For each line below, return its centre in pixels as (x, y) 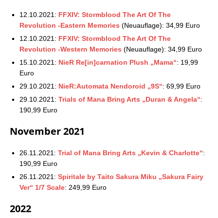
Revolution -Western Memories (71, 49)
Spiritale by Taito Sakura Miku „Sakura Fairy (131, 176)
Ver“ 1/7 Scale (42, 187)
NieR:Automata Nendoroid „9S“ (110, 86)
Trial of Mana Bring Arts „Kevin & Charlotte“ (130, 153)
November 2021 (47, 131)
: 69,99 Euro (182, 86)
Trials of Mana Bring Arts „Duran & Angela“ (129, 99)
